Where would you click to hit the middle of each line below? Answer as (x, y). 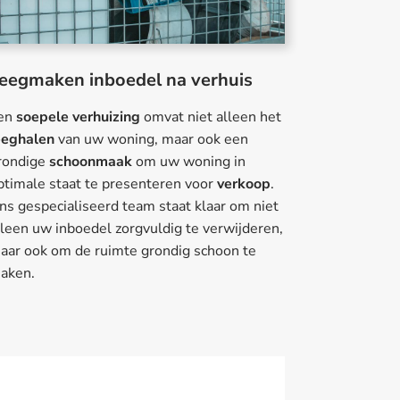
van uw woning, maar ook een (151, 140)
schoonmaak (90, 162)
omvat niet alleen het (210, 117)
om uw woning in (188, 162)
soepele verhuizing (78, 117)
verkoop (243, 184)
